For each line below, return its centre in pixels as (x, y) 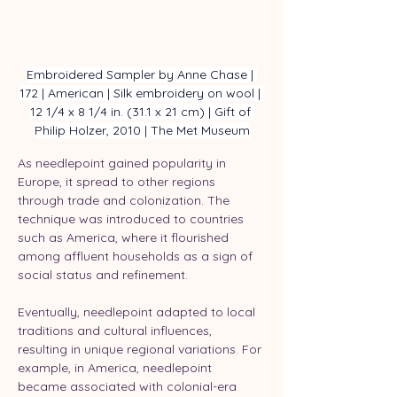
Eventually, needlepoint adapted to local (138, 312)
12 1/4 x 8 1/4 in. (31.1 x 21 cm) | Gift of (142, 112)
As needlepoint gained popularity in (124, 163)
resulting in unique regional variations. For (141, 350)
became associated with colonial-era (129, 387)
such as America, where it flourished (125, 238)
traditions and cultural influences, (117, 331)
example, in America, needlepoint (117, 368)
